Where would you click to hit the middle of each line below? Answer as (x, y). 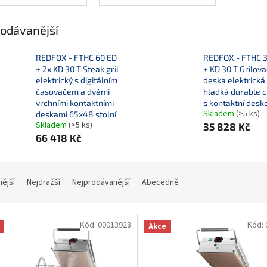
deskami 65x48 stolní (76, 114)
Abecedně (160, 183)
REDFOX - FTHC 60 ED (76, 58)
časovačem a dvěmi (73, 92)
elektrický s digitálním (77, 80)
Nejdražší (44, 183)
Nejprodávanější (101, 183)
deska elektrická (234, 80)
